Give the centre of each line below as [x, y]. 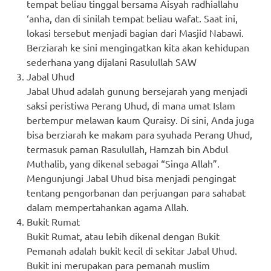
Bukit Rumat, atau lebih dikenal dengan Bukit [123, 236]
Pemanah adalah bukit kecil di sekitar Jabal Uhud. [132, 250]
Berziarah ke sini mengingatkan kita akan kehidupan [138, 47]
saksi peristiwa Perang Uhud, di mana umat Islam [131, 105]
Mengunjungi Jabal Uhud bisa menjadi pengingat [131, 178]
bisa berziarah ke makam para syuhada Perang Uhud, [139, 134]
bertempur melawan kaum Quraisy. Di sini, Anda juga [140, 119]
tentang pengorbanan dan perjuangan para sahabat [136, 192]
